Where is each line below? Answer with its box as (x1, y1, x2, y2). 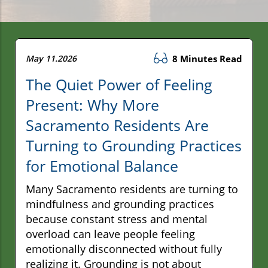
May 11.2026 (26, 52, 77, 64)
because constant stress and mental (26, 211, 208, 226)
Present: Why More (26, 94, 159, 115)
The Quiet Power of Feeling (26, 74, 212, 95)
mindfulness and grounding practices (26, 196, 214, 211)
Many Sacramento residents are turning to (26, 181, 238, 196)
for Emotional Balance (26, 155, 178, 176)
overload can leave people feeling (26, 226, 195, 241)
